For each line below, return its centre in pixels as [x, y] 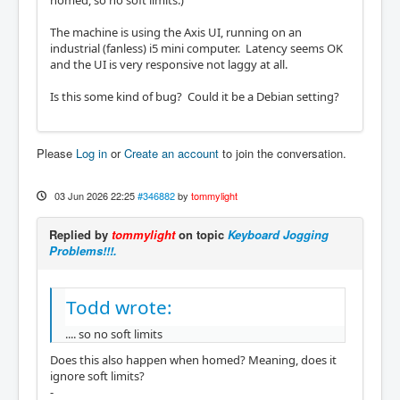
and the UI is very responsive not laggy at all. [171, 64]
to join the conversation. [283, 153]
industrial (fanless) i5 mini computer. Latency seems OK [196, 48]
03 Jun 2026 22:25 [94, 196]
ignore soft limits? [97, 375]
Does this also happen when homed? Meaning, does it [193, 359]
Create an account [171, 153]
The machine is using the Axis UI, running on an [176, 32]
